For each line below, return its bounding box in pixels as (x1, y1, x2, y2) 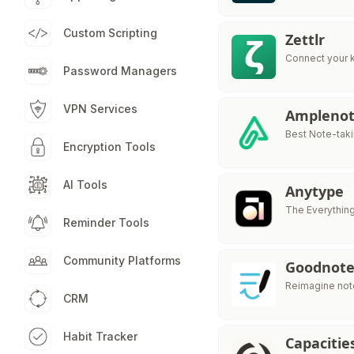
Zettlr (285, 30, 326, 49)
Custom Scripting (63, 26, 157, 40)
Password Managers (63, 64, 177, 77)
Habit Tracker (63, 330, 137, 343)
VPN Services (63, 102, 137, 115)
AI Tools (63, 178, 107, 191)
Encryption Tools (63, 140, 156, 153)
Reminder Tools (63, 216, 149, 229)
